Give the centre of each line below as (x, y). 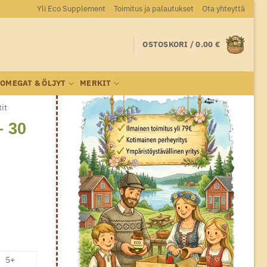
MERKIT (96, 83)
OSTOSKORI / (169, 44)
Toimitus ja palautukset (154, 9)
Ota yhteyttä (224, 9)
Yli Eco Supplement (72, 9)
